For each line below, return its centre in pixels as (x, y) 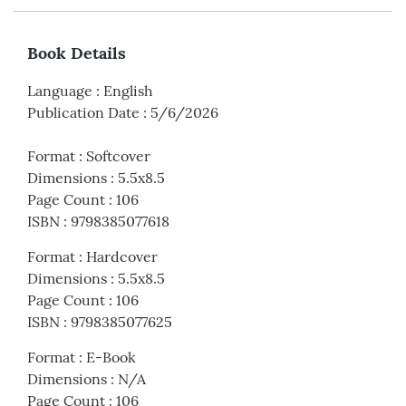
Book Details (77, 53)
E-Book (111, 357)
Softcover (118, 155)
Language (60, 90)
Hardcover (122, 256)
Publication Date (83, 112)
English (128, 90)
